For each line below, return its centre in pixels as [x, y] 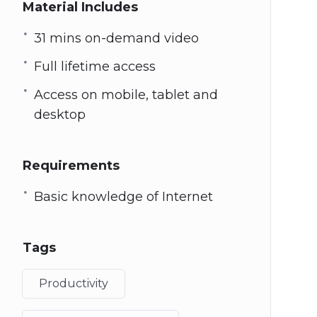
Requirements [71, 166]
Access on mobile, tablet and [126, 95]
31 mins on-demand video [116, 39]
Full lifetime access [94, 67]
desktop [59, 115]
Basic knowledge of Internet [123, 197]
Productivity [73, 284]
